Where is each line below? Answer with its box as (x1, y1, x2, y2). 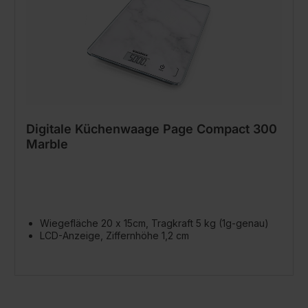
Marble (26, 137, 68, 151)
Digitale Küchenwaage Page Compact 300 (26, 122, 277, 136)
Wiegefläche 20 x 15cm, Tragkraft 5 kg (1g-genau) (40, 217, 269, 229)
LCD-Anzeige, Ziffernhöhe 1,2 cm (40, 230, 189, 241)
